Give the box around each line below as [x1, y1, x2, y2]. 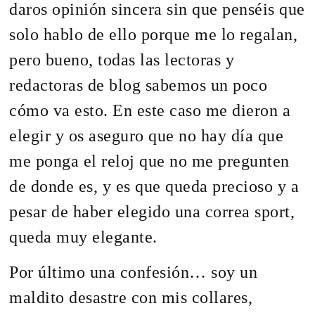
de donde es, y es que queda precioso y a [9, 176, 300, 195]
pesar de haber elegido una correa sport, [9, 202, 295, 221]
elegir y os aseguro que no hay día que [9, 126, 284, 145]
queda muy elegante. [9, 227, 157, 246]
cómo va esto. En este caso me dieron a [9, 101, 291, 120]
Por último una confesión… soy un [9, 263, 258, 282]
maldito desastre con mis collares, [9, 288, 253, 307]
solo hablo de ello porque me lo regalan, [9, 25, 298, 44]
